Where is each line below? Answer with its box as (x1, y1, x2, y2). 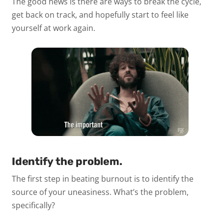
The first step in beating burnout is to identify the (12, 173, 193, 185)
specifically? (12, 200, 57, 211)
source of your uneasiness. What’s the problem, (12, 187, 189, 198)
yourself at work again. (12, 23, 97, 34)
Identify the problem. (12, 155, 125, 167)
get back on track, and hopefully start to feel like (12, 9, 189, 21)
